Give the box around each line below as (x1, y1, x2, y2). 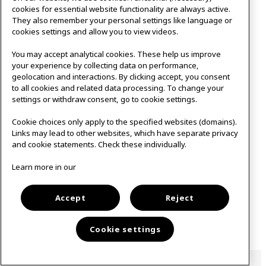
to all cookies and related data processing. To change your (12, 82, 224, 93)
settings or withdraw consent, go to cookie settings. (12, 93, 197, 104)
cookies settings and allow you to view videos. (12, 26, 178, 37)
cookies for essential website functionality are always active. (12, 3, 230, 14)
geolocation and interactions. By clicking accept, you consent (12, 71, 230, 82)
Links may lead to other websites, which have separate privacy (12, 127, 238, 138)
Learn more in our (12, 161, 78, 172)
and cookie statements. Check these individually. (12, 138, 186, 150)
